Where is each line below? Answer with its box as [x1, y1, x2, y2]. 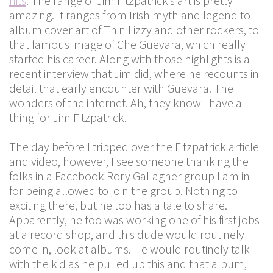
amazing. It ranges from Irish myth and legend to [9, 7, 250, 23]
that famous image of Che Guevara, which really [9, 37, 246, 52]
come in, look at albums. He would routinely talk [9, 241, 250, 257]
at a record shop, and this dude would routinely [9, 227, 244, 242]
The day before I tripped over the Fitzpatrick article [9, 139, 259, 154]
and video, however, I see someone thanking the [9, 154, 249, 169]
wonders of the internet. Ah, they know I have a [9, 95, 242, 110]
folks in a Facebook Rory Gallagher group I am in [9, 168, 250, 183]
